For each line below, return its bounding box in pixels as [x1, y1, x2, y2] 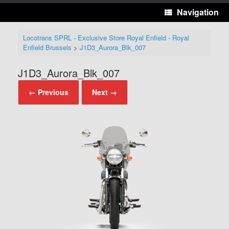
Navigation [177, 6, 219, 18]
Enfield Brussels [22, 42, 72, 53]
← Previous [29, 86, 68, 97]
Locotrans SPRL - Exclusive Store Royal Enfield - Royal [22, 33, 189, 43]
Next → [92, 86, 117, 97]
